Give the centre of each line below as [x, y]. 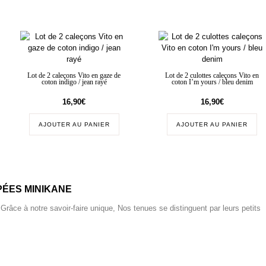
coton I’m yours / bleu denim [212, 82]
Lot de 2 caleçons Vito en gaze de [74, 75]
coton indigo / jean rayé [74, 82]
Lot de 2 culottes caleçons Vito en [212, 75]
